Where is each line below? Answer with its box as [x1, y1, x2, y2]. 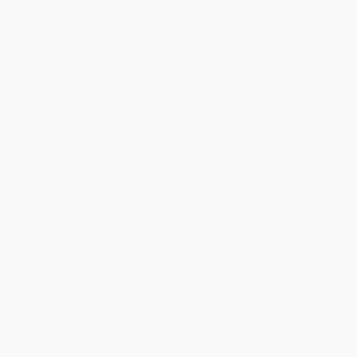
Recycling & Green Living [25, 288, 153, 304]
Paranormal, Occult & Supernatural [25, 155, 206, 170]
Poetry [25, 222, 60, 237]
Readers [25, 266, 69, 281]
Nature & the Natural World [25, 65, 166, 80]
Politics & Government [25, 244, 143, 259]
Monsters [25, 21, 76, 36]
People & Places [25, 177, 111, 192]
